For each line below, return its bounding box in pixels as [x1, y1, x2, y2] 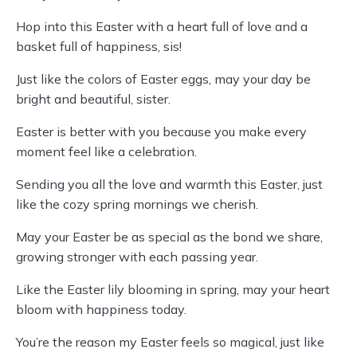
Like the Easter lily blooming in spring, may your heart [16, 281, 330, 298]
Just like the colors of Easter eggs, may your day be [16, 71, 311, 88]
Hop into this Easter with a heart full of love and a [16, 18, 308, 35]
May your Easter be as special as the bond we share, [16, 229, 323, 245]
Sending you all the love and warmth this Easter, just [16, 176, 323, 193]
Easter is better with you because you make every [16, 124, 307, 140]
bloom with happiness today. [16, 301, 186, 318]
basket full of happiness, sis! [16, 38, 182, 55]
